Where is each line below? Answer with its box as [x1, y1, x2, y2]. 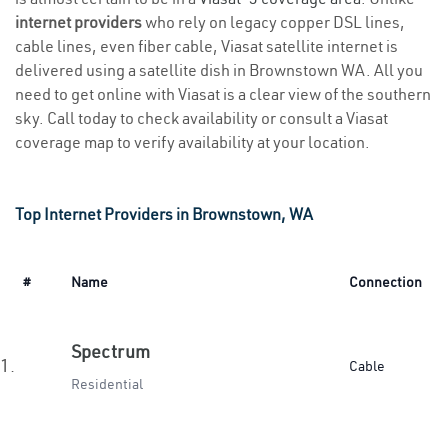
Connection [349, 273, 422, 291]
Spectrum [71, 340, 150, 363]
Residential [71, 375, 143, 393]
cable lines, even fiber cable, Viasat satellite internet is [15, 36, 398, 56]
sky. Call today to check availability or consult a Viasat [15, 108, 388, 128]
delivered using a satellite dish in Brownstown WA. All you [15, 60, 423, 80]
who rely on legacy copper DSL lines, [142, 12, 405, 32]
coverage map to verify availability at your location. [15, 132, 370, 152]
